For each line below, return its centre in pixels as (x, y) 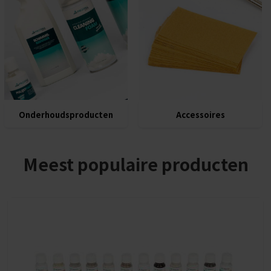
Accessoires (200, 114)
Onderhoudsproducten (66, 114)
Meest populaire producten (135, 164)
